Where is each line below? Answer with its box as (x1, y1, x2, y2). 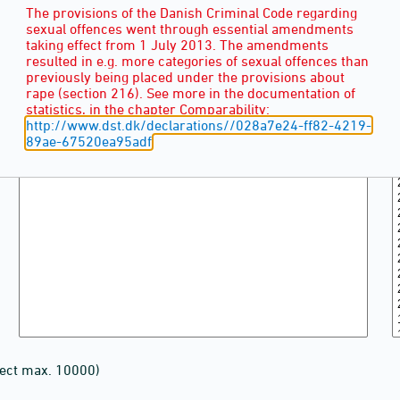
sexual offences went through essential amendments (26, 21, 354, 37)
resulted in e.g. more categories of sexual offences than (26, 53, 369, 70)
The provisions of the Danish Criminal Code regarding (26, 4, 357, 21)
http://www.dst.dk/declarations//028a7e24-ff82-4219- (26, 117, 371, 134)
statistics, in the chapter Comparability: (26, 101, 270, 118)
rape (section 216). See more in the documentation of (26, 85, 355, 102)
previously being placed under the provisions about (26, 69, 345, 86)
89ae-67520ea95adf (26, 133, 152, 150)
